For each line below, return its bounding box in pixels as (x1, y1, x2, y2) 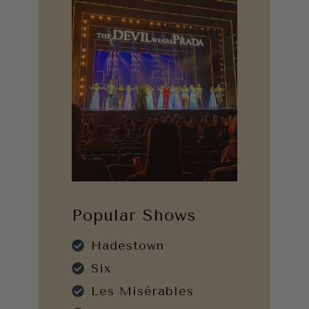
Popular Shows (72, 206, 197, 226)
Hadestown (91, 238, 164, 254)
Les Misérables (91, 283, 194, 299)
